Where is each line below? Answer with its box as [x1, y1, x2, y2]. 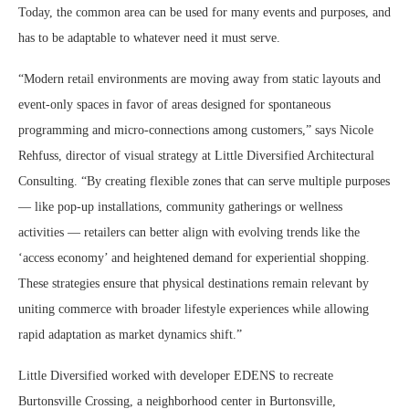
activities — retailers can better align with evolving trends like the [18, 225, 360, 239]
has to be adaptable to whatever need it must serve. [18, 30, 280, 45]
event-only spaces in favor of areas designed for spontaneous [18, 97, 330, 111]
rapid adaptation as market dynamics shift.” [18, 327, 242, 341]
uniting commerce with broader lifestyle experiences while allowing [18, 301, 369, 316]
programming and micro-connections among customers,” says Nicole [18, 122, 373, 137]
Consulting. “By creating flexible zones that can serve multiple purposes [18, 173, 390, 188]
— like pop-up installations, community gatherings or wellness [18, 199, 342, 214]
